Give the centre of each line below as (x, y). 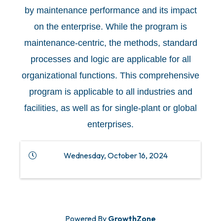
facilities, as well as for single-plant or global (110, 108)
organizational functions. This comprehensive (110, 76)
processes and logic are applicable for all (110, 59)
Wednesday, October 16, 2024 (115, 156)
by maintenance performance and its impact (110, 11)
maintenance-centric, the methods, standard (110, 43)
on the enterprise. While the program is (110, 27)
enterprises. (110, 125)
